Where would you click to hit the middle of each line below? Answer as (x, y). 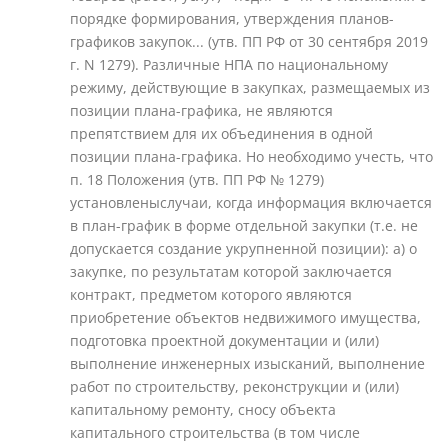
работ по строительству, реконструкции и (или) (234, 386)
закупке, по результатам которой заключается (231, 271)
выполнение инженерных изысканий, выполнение (247, 363)
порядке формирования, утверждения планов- (232, 18)
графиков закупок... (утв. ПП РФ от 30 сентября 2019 (249, 41)
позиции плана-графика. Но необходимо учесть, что (251, 156)
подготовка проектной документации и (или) (224, 340)
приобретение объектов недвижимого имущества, (245, 317)
